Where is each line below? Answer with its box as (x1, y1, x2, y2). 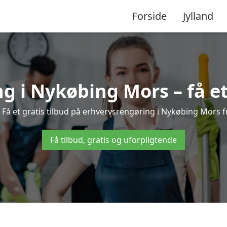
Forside (132, 9, 167, 23)
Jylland (183, 9, 213, 23)
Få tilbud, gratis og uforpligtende (50, 134, 177, 145)
